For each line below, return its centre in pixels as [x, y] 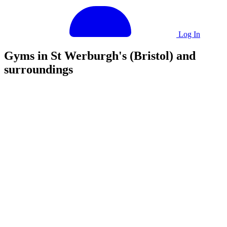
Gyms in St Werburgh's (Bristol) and [100, 55]
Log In [188, 34]
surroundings [39, 69]
